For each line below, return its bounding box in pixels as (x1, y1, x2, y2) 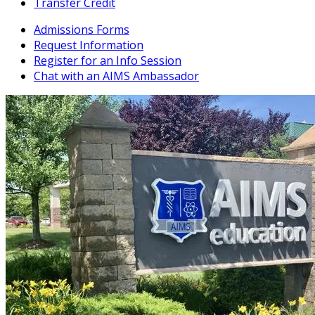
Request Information (34, 37, 143, 53)
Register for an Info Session (34, 53, 181, 69)
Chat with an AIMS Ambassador (34, 68, 199, 84)
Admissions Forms (34, 22, 129, 38)
